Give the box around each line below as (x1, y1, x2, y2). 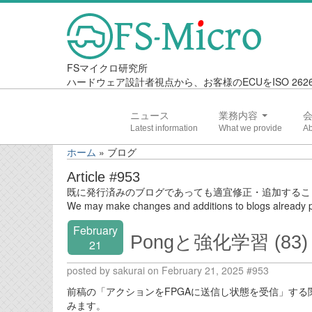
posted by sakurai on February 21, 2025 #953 (67, 263, 269, 277)
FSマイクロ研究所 (67, 61, 148, 75)
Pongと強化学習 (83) (130, 231, 308, 253)
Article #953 (67, 169, 140, 185)
